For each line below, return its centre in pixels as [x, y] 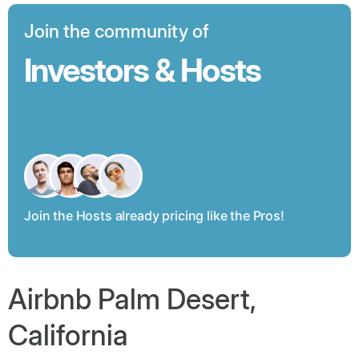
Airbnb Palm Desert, [132, 298]
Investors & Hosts [143, 70]
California [68, 335]
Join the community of [117, 31]
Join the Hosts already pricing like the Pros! [154, 215]
